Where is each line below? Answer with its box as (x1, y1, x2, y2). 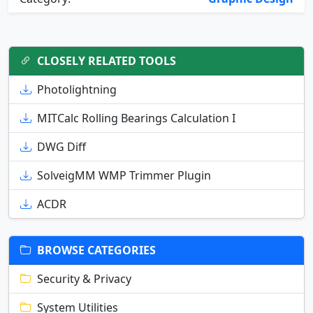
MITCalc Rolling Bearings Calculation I (37, 110, 235, 126)
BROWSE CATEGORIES (37, 242, 156, 259)
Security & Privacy (37, 271, 131, 287)
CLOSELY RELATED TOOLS (37, 53, 176, 69)
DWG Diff (37, 139, 86, 155)
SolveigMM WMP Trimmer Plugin (37, 168, 211, 184)
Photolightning (37, 82, 117, 98)
